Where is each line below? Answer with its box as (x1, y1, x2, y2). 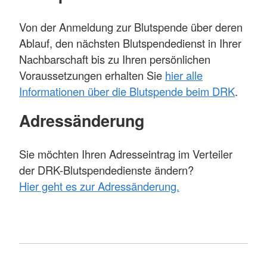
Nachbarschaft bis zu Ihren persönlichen (19, 51, 210, 67)
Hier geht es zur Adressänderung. (19, 178, 179, 194)
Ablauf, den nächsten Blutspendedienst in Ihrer (19, 35, 241, 51)
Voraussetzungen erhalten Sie (19, 67, 165, 83)
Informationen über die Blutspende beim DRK (19, 83, 235, 100)
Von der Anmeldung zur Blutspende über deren (19, 19, 243, 35)
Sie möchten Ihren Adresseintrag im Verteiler (19, 145, 232, 162)
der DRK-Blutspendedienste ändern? (19, 162, 194, 178)
